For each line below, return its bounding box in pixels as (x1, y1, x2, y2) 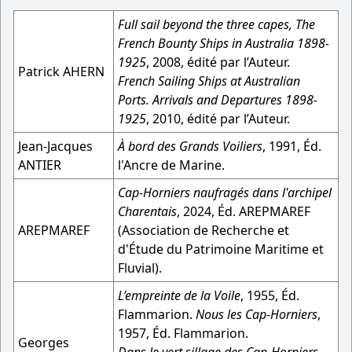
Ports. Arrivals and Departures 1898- (118, 91, 317, 108)
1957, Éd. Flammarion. (118, 324, 248, 342)
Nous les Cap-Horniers (196, 306, 317, 323)
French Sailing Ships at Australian (118, 72, 300, 90)
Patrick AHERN (18, 63, 104, 80)
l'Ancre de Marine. (118, 156, 225, 174)
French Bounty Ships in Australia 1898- (118, 35, 329, 52)
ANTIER (18, 156, 61, 174)
